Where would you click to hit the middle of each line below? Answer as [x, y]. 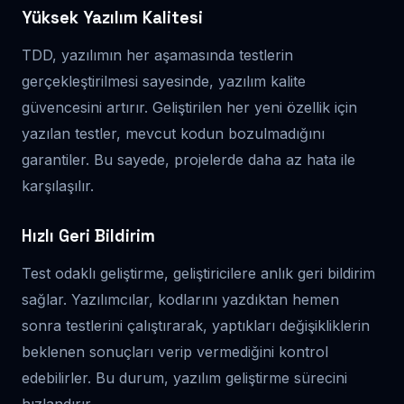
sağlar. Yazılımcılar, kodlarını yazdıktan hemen [180, 299]
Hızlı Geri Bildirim [88, 235]
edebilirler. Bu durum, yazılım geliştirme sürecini [184, 377]
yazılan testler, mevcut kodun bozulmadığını [173, 133]
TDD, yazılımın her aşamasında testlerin [157, 55]
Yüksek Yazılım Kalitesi [112, 17]
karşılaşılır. [58, 185]
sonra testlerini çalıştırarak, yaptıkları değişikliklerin [196, 325]
